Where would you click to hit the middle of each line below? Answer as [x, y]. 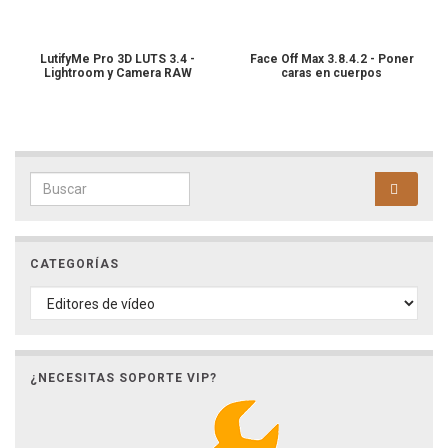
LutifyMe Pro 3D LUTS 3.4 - [117, 59]
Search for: [72, 183]
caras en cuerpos [331, 73]
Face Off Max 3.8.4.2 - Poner [331, 59]
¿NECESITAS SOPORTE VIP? [123, 378]
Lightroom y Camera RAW [117, 73]
